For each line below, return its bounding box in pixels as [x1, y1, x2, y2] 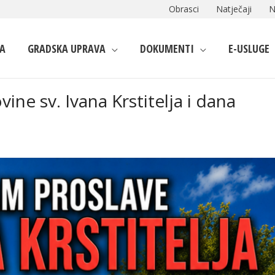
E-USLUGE [228, 41, 269, 56]
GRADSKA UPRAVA [28, 41, 106, 56]
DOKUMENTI [140, 41, 194, 56]
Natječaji [216, 3, 252, 15]
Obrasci [169, 3, 199, 15]
